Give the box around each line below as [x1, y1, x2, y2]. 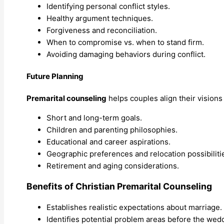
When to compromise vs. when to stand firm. [46, 37, 204, 47]
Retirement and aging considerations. [46, 160, 179, 170]
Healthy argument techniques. [46, 13, 153, 23]
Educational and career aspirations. [46, 136, 170, 146]
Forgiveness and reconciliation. [46, 25, 157, 35]
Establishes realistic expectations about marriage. [46, 202, 222, 212]
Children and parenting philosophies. [46, 124, 177, 134]
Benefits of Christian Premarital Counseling [26, 181, 212, 192]
